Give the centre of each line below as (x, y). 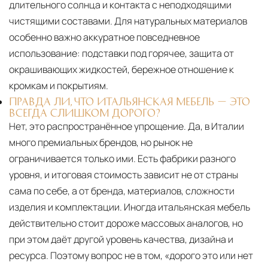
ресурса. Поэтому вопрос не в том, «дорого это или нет (131, 255)
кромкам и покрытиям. (59, 85)
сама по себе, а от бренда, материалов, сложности (122, 191)
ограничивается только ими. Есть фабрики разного (122, 158)
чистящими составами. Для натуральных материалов (128, 21)
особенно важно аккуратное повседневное (104, 37)
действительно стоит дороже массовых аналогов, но (126, 223)
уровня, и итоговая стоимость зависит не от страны (124, 174)
